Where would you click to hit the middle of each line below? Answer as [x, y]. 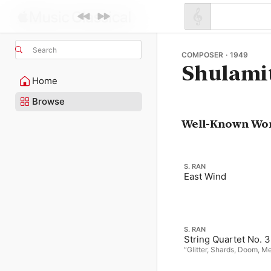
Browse [48, 101]
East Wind [205, 176]
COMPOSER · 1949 [215, 55]
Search [45, 50]
